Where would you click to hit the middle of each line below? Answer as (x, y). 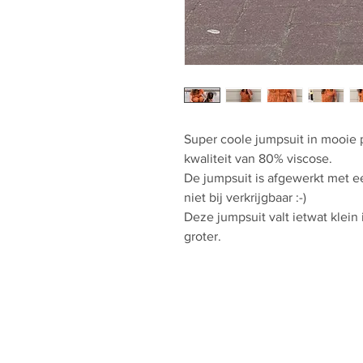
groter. (203, 236)
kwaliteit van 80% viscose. (258, 158)
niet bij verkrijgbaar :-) (245, 197)
